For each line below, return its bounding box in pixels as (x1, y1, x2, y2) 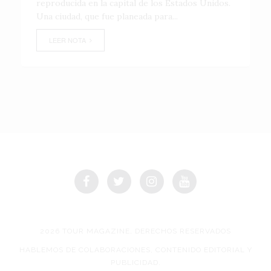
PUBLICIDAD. (110, 258, 161, 267)
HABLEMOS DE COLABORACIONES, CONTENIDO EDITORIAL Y (19, 246, 252, 254)
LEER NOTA (49, 35, 90, 45)
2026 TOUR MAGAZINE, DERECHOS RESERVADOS (40, 227, 231, 235)
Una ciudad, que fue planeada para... (36, 11, 178, 22)
